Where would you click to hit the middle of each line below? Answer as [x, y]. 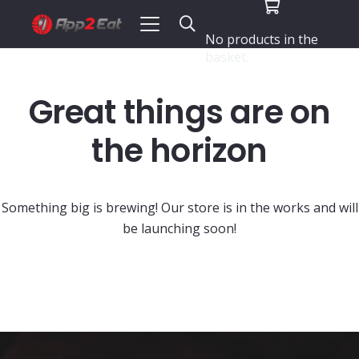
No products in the [261, 39]
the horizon [179, 151]
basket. [226, 57]
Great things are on [179, 112]
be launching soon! [179, 228]
